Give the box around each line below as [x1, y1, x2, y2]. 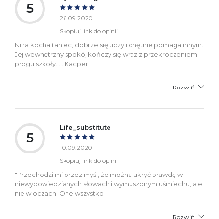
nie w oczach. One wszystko [15, 189, 104, 197]
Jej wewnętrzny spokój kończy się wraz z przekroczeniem [15, 50, 197, 58]
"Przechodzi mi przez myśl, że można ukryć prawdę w [15, 170, 183, 178]
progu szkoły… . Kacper [15, 59, 88, 67]
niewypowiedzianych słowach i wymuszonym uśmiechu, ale [15, 179, 202, 188]
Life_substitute [60, 123, 111, 131]
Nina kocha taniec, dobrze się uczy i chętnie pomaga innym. [15, 41, 203, 49]
